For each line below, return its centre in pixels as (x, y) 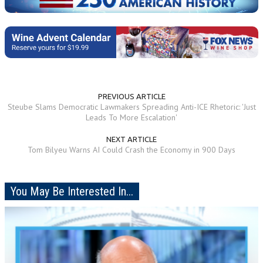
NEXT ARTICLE (131, 139)
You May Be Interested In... (72, 191)
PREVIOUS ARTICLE (131, 96)
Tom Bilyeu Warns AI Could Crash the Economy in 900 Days (131, 149)
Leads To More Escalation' (131, 117)
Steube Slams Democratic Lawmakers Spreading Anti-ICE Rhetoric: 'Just (131, 107)
